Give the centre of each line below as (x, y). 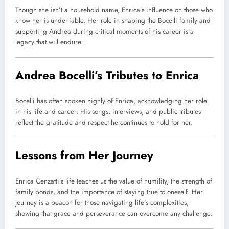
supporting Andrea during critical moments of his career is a (105, 32)
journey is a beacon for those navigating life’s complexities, (102, 202)
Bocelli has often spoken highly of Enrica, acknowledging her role (111, 101)
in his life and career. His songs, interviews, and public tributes (108, 111)
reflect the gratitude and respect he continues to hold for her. (104, 122)
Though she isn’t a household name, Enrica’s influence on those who (114, 10)
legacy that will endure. (49, 42)
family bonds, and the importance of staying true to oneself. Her (109, 192)
